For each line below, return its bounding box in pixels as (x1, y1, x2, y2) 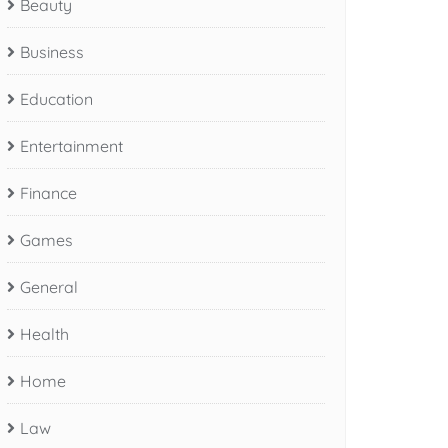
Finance (20, 182, 77, 203)
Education (20, 88, 93, 109)
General (20, 276, 78, 297)
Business (20, 41, 84, 62)
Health (20, 323, 69, 344)
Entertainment (20, 135, 123, 156)
